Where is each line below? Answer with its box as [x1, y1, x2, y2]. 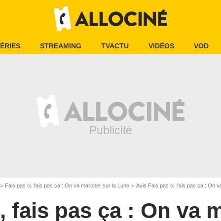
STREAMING [40, 42, 81, 50]
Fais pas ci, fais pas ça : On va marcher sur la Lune [5, 183, 129, 188]
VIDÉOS [148, 42, 174, 50]
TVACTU [101, 42, 129, 50]
